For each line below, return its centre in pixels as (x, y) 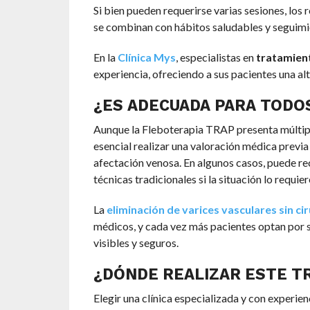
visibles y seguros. (136, 243)
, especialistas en (215, 57)
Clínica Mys (146, 57)
